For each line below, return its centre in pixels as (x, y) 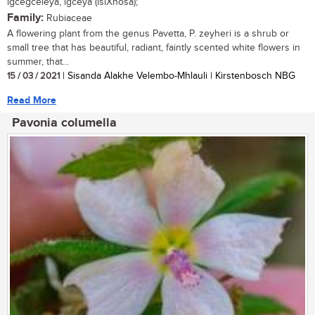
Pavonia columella (64, 123)
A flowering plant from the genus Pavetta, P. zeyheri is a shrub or (148, 33)
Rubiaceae (68, 18)
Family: (25, 18)
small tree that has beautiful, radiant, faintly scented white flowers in (154, 47)
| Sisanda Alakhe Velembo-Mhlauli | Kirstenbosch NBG (178, 76)
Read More (32, 100)
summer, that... (38, 62)
